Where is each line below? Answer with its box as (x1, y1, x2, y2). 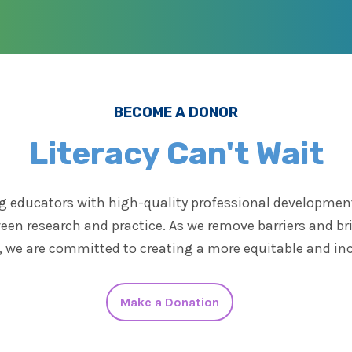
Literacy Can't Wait (28, 134, 324, 173)
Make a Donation (120, 295, 219, 310)
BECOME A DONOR (114, 104, 238, 122)
